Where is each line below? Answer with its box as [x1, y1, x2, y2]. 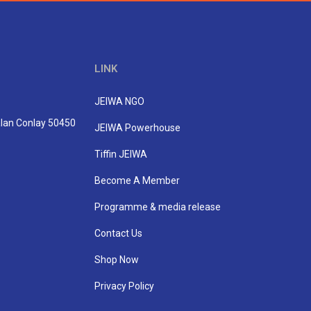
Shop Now [94, 253, 139, 265]
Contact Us [94, 227, 142, 239]
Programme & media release [94, 201, 221, 212]
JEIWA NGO [94, 95, 144, 107]
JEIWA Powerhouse [94, 121, 180, 133]
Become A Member [94, 174, 180, 186]
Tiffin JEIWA [94, 148, 147, 160]
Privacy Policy [94, 280, 154, 292]
